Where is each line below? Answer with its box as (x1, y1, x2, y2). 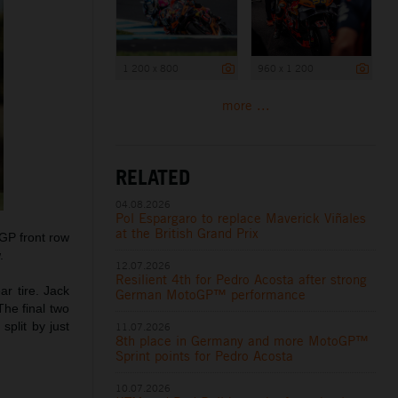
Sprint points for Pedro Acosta (115, 347, 294, 365)
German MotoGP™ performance (115, 286, 306, 304)
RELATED (115, 163, 191, 191)
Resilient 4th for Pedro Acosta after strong (115, 271, 368, 289)
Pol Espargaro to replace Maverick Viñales (115, 210, 367, 227)
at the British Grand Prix (115, 225, 259, 243)
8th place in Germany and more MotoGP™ (115, 332, 370, 350)
